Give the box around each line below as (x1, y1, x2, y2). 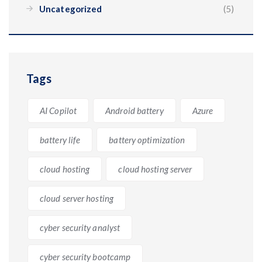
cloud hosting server (118, 163, 192, 174)
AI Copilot (40, 105, 77, 116)
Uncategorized (39, 3, 102, 14)
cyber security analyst (40, 222, 120, 233)
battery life (40, 134, 81, 145)
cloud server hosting (40, 192, 113, 204)
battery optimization (109, 134, 185, 145)
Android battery (105, 105, 164, 116)
